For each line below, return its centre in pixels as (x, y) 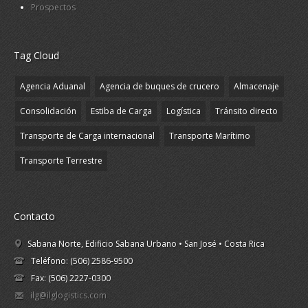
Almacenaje (256, 86)
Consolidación (48, 111)
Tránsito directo (246, 111)
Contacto (34, 216)
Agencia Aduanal (53, 86)
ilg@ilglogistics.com (68, 295)
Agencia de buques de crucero (159, 86)
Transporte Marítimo (210, 135)
